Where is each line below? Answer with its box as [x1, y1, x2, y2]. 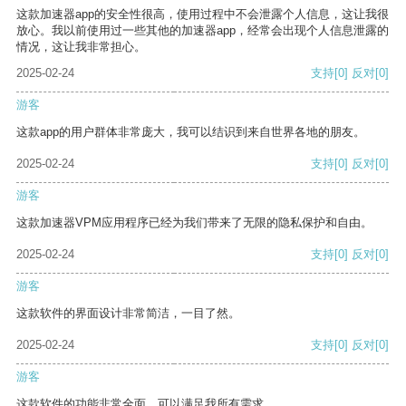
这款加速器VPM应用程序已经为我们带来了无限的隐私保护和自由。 [16, 216, 372, 230]
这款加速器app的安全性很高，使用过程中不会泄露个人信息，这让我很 [16, 7, 389, 22]
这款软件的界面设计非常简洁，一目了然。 [16, 306, 240, 321]
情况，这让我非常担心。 [16, 40, 146, 54]
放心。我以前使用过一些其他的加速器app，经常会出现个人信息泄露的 [16, 24, 389, 38]
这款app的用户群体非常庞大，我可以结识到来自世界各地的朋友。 [16, 125, 365, 140]
